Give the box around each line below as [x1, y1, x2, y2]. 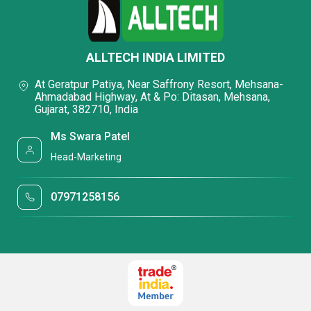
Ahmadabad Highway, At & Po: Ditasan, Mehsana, [35, 90, 270, 104]
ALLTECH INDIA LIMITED [86, 50, 225, 65]
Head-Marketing [51, 151, 122, 163]
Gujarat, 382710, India [35, 103, 138, 117]
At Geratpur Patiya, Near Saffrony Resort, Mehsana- [35, 78, 283, 92]
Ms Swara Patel [51, 129, 131, 143]
